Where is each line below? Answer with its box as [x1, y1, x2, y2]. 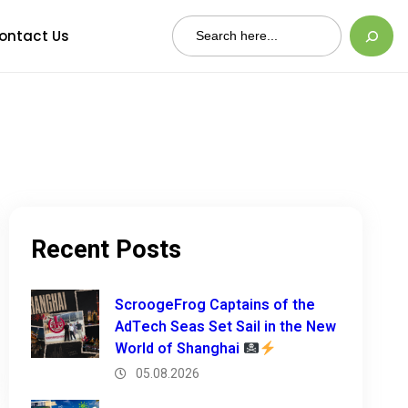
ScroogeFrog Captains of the [114, 294, 315, 316]
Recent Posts [30, 232, 181, 268]
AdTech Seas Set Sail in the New [114, 316, 336, 338]
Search [171, 16, 223, 39]
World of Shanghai [114, 338, 243, 360]
